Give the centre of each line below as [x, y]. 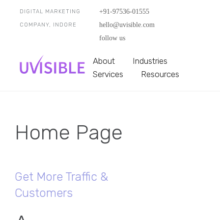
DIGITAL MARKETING [50, 12]
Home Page [69, 133]
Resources [160, 74]
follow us [112, 38]
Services [108, 74]
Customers [44, 193]
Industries [150, 61]
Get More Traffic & [61, 177]
